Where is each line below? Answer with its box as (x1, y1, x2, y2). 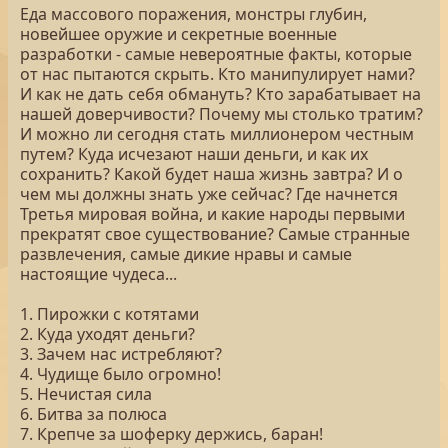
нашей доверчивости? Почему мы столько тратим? (20, 103, 423, 125)
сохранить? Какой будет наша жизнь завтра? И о (20, 163, 403, 185)
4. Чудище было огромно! (20, 363, 221, 385)
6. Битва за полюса (20, 403, 167, 425)
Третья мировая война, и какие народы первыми (20, 203, 405, 225)
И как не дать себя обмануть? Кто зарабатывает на (20, 83, 421, 105)
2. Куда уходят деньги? (20, 323, 195, 345)
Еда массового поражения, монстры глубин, (20, 3, 367, 25)
